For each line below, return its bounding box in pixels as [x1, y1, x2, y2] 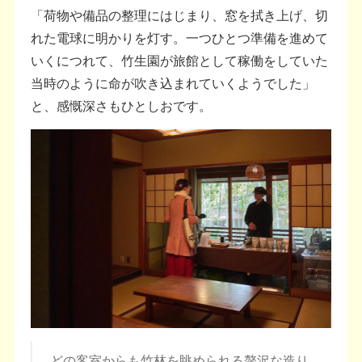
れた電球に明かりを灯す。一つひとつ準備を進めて [31, 27, 329, 47]
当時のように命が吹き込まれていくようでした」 [31, 73, 316, 92]
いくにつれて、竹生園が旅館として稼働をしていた [31, 50, 329, 69]
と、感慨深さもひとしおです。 [31, 95, 213, 115]
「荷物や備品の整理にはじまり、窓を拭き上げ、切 [31, 5, 329, 24]
